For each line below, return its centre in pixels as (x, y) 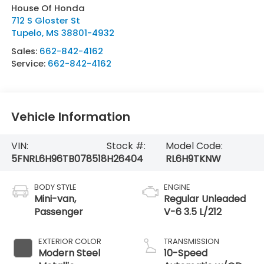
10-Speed (186, 253)
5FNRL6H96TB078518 (59, 159)
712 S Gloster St (45, 20)
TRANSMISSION (192, 241)
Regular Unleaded (205, 199)
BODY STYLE (55, 187)
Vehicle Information (70, 117)
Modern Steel (69, 253)
